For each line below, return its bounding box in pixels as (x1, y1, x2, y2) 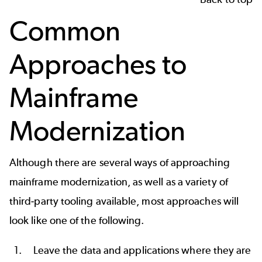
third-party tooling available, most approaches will (9, 194, 239, 208)
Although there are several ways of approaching (9, 156, 230, 169)
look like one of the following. (9, 213, 144, 227)
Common (9, 14, 121, 48)
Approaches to (9, 47, 187, 81)
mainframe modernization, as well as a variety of (9, 175, 228, 188)
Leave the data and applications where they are (33, 244, 251, 257)
